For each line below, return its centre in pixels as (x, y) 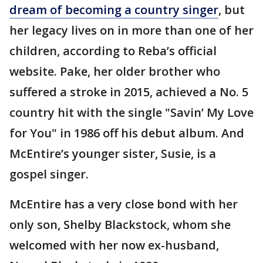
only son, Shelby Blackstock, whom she (120, 224)
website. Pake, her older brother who (115, 71)
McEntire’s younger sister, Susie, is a (113, 153)
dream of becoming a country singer (114, 9)
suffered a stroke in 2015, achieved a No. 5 (129, 92)
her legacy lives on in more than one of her (131, 30)
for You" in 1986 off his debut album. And (127, 133)
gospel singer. (49, 174)
